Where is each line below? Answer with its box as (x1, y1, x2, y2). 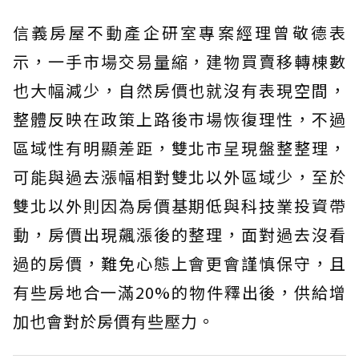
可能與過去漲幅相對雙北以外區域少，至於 (13, 165, 346, 188)
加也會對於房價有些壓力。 (13, 309, 215, 333)
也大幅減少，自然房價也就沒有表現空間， (13, 79, 346, 102)
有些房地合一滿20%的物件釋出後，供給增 (13, 280, 346, 304)
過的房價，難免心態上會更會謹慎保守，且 (13, 252, 346, 275)
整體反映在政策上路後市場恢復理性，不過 (13, 107, 346, 131)
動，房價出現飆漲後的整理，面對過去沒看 (13, 223, 346, 246)
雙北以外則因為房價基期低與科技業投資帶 (13, 194, 346, 217)
